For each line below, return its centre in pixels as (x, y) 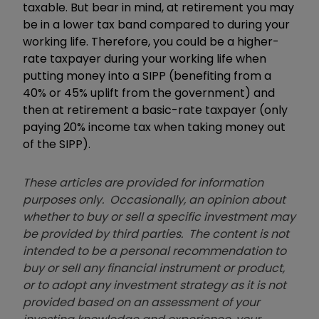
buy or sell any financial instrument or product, (154, 268)
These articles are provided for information (143, 182)
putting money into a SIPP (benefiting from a (147, 75)
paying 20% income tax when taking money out (154, 127)
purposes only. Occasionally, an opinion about (154, 199)
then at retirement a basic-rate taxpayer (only (155, 110)
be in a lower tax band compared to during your (156, 24)
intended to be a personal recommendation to (155, 251)
